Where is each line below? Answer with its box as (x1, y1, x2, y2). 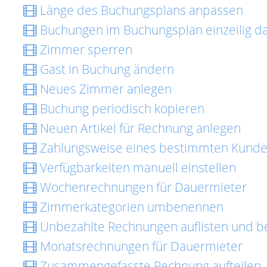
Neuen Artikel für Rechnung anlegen (37, 120, 241, 136)
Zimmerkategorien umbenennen (37, 198, 223, 215)
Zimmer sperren (37, 41, 132, 58)
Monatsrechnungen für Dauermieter (37, 238, 243, 254)
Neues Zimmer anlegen (37, 80, 172, 97)
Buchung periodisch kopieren (37, 100, 204, 117)
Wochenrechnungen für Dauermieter (37, 179, 247, 195)
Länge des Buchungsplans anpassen (37, 2, 243, 18)
